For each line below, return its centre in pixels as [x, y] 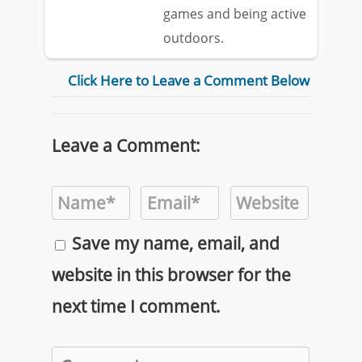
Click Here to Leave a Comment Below [189, 80]
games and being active [234, 14]
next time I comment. [136, 306]
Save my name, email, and [176, 243]
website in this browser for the [171, 274]
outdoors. [193, 38]
